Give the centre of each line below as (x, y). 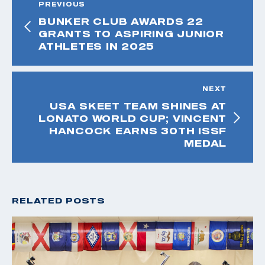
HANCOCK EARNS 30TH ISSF (138, 130)
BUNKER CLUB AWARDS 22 (121, 21)
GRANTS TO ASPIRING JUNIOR (131, 33)
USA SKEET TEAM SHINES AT (138, 106)
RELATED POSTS (59, 200)
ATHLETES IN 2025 (96, 46)
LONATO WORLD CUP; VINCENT (132, 118)
